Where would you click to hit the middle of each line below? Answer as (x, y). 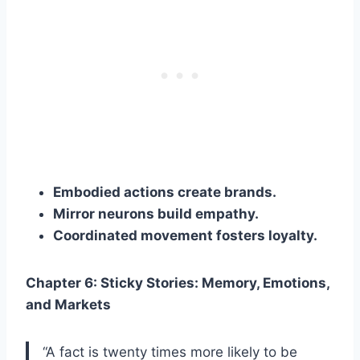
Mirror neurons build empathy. (156, 213)
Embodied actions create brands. (165, 192)
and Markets (68, 304)
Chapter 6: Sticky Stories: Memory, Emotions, (178, 282)
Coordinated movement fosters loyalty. (185, 235)
